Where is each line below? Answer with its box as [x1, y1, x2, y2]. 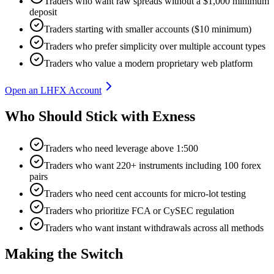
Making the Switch [5, 245, 123, 262]
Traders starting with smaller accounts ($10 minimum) [44, 24, 251, 34]
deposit [29, 7, 57, 17]
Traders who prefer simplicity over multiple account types [44, 41, 265, 51]
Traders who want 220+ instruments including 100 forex [44, 160, 261, 171]
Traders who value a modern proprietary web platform [44, 58, 253, 68]
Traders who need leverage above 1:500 [44, 143, 198, 154]
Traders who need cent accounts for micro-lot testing [44, 188, 246, 199]
